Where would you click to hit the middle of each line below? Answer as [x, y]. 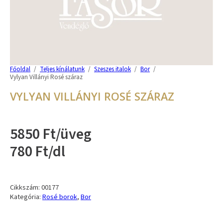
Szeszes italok [112, 69]
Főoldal [20, 69]
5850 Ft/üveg [51, 134]
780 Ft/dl [38, 151]
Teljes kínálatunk [62, 69]
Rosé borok [60, 197]
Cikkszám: [26, 187]
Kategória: [26, 197]
